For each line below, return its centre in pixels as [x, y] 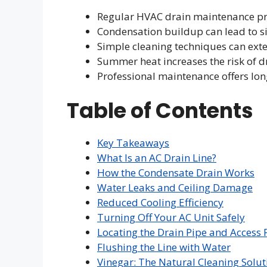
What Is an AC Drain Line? [157, 158]
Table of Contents [160, 111]
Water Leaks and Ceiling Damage [175, 187]
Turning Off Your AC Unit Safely [171, 217]
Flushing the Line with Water [164, 247]
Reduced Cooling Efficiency [160, 202]
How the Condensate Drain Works [176, 173]
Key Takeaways [133, 143]
